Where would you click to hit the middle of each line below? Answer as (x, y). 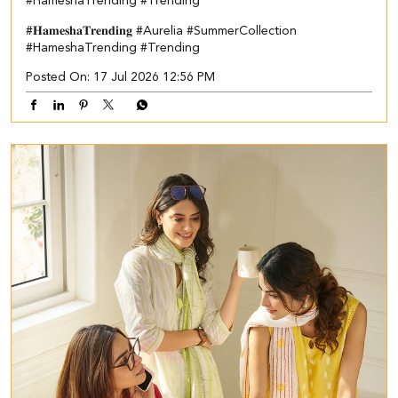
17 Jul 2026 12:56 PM (154, 77)
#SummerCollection (242, 31)
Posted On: (58, 77)
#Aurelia (159, 31)
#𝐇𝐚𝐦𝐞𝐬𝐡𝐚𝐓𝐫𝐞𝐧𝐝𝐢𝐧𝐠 (79, 31)
